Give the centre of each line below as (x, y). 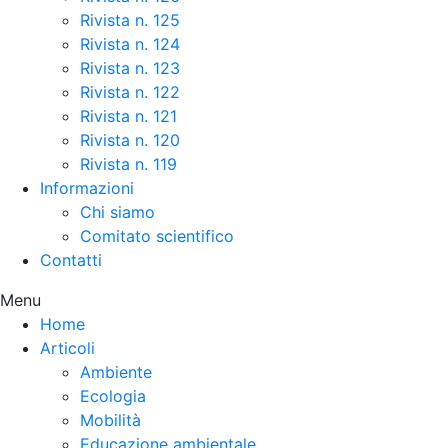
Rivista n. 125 (130, 20)
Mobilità (110, 420)
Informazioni (87, 188)
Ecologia (113, 396)
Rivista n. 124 (130, 44)
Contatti (71, 260)
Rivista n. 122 (130, 92)
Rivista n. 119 (128, 164)
